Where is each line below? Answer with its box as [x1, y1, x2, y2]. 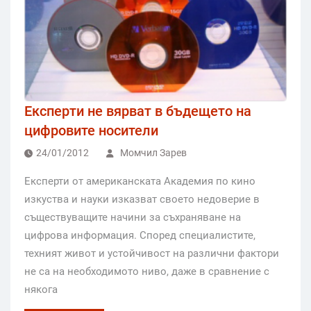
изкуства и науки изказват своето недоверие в [24, 193, 260, 206]
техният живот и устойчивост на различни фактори [24, 247, 279, 260]
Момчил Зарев [120, 147, 187, 159]
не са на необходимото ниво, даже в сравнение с [24, 265, 269, 278]
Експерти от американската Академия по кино [24, 175, 255, 188]
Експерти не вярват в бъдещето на [24, 103, 251, 120]
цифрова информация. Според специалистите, [24, 229, 261, 242]
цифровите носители [24, 122, 158, 140]
